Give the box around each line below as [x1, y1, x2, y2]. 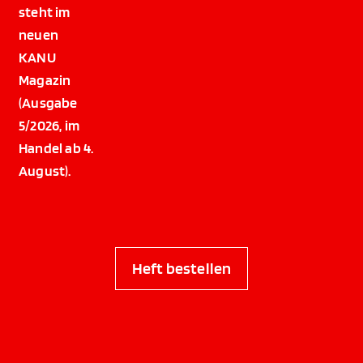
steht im [19, 2, 70, 20]
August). [19, 161, 71, 179]
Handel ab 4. [19, 139, 94, 156]
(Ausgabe [19, 93, 78, 111]
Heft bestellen [131, 258, 232, 278]
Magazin [19, 70, 71, 88]
